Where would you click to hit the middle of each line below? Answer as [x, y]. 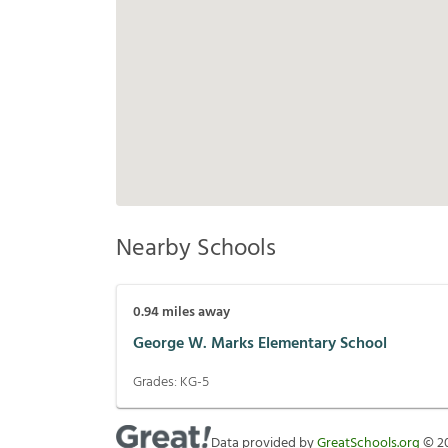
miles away [194, 313]
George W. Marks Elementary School [260, 343]
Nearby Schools [196, 249]
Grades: [156, 383]
